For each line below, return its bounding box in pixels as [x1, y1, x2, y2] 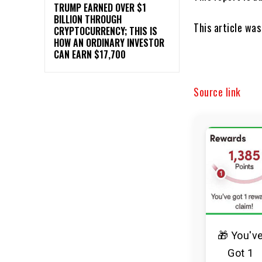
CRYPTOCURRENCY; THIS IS [54, 24, 157, 39]
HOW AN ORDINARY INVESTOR [54, 36, 164, 50]
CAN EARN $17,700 [54, 47, 126, 62]
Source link [194, 84, 241, 99]
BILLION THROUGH [54, 12, 122, 27]
